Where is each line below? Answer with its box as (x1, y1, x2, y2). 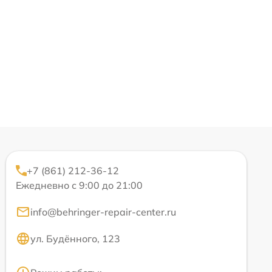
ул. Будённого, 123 (30, 232, 120, 245)
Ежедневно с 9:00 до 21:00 (16, 178, 143, 191)
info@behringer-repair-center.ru (30, 205, 176, 218)
